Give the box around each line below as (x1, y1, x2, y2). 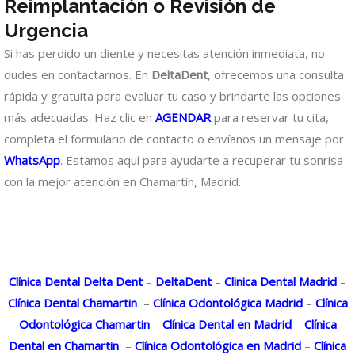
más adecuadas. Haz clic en (4, 109, 155, 125)
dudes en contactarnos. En (4, 66, 151, 82)
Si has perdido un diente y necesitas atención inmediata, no (4, 44, 325, 61)
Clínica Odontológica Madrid (149, 294, 303, 311)
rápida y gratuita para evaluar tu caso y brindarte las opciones (4, 87, 341, 104)
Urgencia (4, 18, 88, 42)
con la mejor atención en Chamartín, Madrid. (4, 173, 241, 189)
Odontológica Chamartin (18, 315, 150, 332)
